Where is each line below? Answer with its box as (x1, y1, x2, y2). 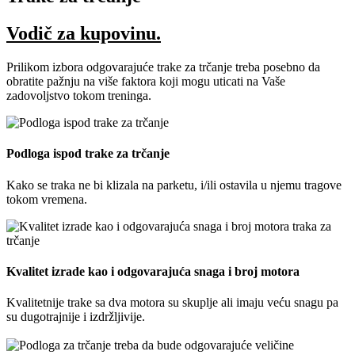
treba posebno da (232, 59, 320, 74)
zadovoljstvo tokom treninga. (6, 88, 151, 102)
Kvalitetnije (6, 296, 67, 310)
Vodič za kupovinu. (6, 23, 161, 44)
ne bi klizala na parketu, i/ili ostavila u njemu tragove (75, 177, 342, 192)
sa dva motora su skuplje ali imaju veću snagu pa (92, 296, 338, 310)
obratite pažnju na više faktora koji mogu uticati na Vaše (6, 74, 285, 88)
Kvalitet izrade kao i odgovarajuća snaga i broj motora (6, 264, 300, 278)
